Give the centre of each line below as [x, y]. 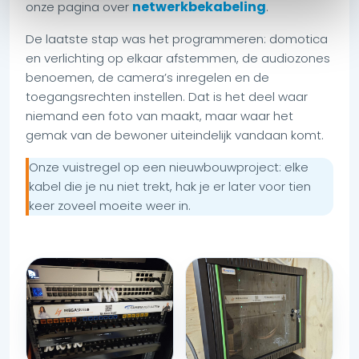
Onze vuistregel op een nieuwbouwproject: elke [169, 167]
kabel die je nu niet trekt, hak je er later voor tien [170, 187]
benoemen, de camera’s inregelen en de [147, 78]
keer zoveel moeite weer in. [110, 206]
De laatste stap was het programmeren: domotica [177, 39]
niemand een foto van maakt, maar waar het [159, 116]
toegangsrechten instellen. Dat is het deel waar [167, 97]
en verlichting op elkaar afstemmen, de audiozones [178, 58]
